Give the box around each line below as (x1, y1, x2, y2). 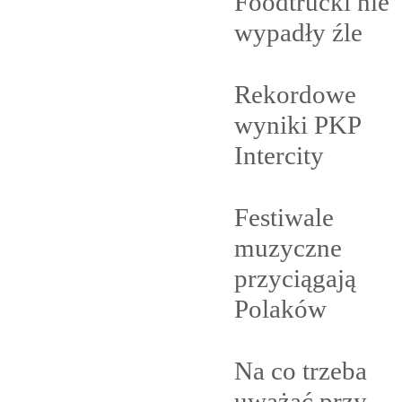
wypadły (234, 17, 332, 47)
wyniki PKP (234, 109, 361, 139)
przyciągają (234, 263, 356, 293)
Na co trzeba (234, 355, 367, 385)
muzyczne (234, 232, 342, 262)
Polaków (234, 293, 327, 323)
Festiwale (234, 202, 334, 232)
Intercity (234, 140, 324, 170)
